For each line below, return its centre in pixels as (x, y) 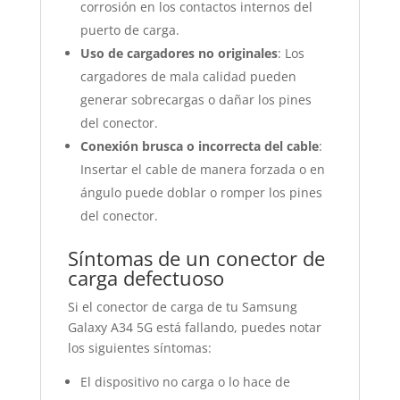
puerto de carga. (129, 30)
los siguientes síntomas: (139, 348)
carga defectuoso (146, 278)
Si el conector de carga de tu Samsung (182, 307)
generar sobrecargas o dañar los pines (196, 100)
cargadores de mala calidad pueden (188, 76)
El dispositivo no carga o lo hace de (185, 382)
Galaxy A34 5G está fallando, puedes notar (194, 327)
